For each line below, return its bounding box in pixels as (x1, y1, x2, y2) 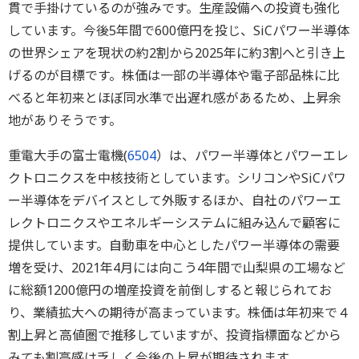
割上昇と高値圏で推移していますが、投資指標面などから (8, 326, 341, 345)
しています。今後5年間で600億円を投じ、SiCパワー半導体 (8, 22, 349, 40)
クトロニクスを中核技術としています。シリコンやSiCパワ (8, 169, 346, 188)
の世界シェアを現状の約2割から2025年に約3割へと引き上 (8, 44, 345, 63)
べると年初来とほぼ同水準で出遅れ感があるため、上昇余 (8, 89, 341, 107)
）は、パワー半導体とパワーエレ (156, 147, 349, 165)
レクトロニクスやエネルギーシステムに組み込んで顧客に (8, 214, 341, 232)
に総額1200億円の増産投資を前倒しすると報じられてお (8, 281, 332, 300)
